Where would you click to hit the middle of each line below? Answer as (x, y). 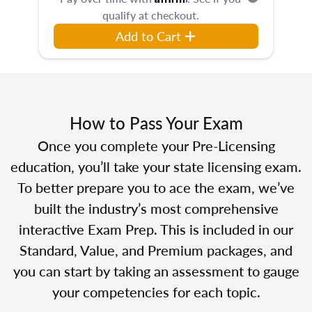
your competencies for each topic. (156, 291)
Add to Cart (149, 36)
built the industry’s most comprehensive (156, 208)
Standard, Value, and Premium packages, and (156, 250)
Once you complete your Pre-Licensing (156, 145)
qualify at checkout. (150, 15)
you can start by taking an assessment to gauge (156, 271)
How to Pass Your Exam (156, 122)
